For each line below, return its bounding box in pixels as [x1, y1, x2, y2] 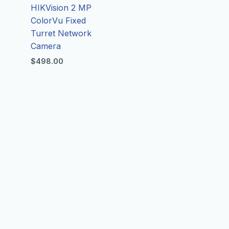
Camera [31, 41, 61, 52]
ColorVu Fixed [31, 15, 86, 26]
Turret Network [31, 28, 92, 39]
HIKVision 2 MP [31, 3, 92, 13]
